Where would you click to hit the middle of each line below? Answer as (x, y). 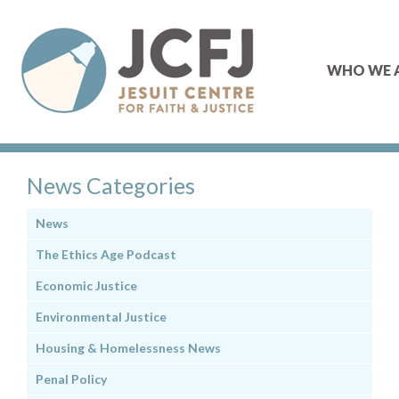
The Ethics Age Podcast (106, 254)
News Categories (111, 185)
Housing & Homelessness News (128, 348)
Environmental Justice (101, 317)
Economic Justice (86, 285)
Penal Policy (71, 379)
